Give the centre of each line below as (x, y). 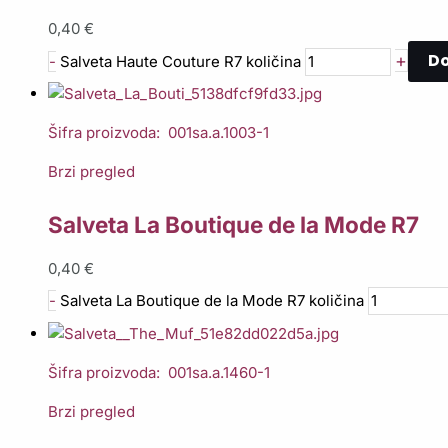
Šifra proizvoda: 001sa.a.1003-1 (158, 133)
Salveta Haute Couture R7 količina (180, 61)
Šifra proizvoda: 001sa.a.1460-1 (159, 372)
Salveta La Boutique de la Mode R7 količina (212, 301)
